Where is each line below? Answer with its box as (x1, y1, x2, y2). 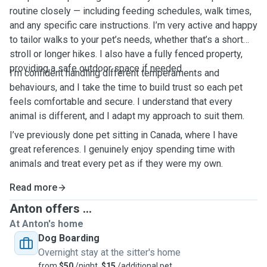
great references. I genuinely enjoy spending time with (10, 144, 235, 155)
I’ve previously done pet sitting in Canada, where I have (10, 129, 238, 141)
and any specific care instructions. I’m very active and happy (10, 20, 257, 31)
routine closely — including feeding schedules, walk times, (10, 5, 252, 17)
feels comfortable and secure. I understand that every (10, 96, 232, 107)
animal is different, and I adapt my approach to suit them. (10, 110, 244, 122)
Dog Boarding (38, 232, 100, 244)
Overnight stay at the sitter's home (38, 247, 181, 258)
